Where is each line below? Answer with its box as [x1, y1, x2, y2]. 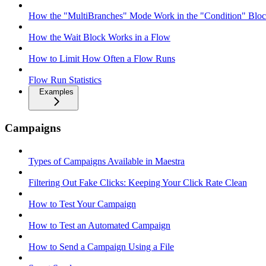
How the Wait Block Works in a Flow [28, 32, 170, 42]
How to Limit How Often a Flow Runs [28, 53, 175, 64]
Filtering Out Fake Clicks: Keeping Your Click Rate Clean [28, 178, 247, 188]
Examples [39, 87, 74, 96]
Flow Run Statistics [28, 75, 102, 85]
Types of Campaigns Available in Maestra [28, 156, 185, 167]
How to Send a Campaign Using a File [28, 242, 174, 252]
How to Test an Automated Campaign [28, 220, 170, 231]
